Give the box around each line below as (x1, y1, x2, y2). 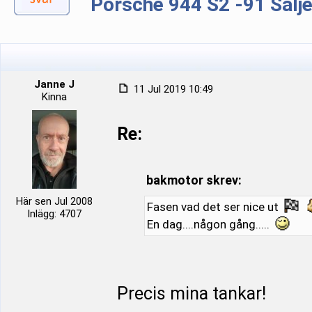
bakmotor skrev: (146, 173, 242, 187)
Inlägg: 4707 (27, 208, 81, 220)
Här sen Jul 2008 (16, 195, 93, 208)
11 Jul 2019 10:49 (131, 83, 213, 95)
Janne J (34, 78, 75, 91)
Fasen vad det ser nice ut (146, 200, 281, 214)
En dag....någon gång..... (146, 217, 272, 231)
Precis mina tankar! (117, 283, 266, 304)
